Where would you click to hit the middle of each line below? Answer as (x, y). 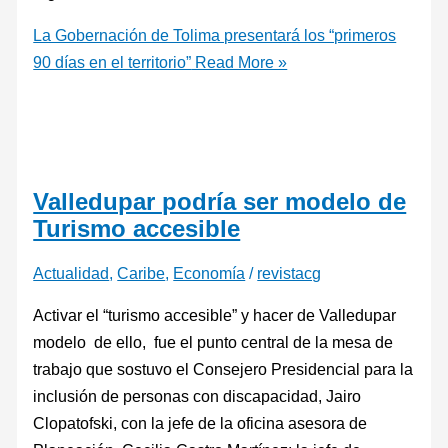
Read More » (239, 62)
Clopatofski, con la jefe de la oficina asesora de (200, 422)
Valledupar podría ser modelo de (220, 201)
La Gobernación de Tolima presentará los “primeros (215, 35)
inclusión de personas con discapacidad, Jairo (197, 395)
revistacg (289, 273)
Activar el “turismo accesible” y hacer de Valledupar (215, 314)
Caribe (141, 273)
